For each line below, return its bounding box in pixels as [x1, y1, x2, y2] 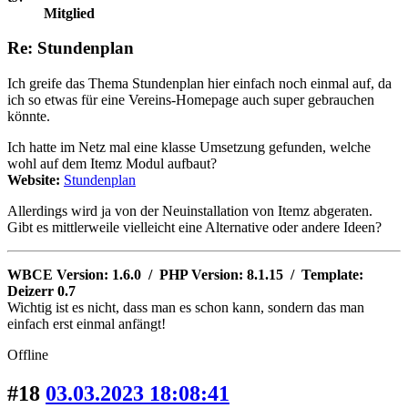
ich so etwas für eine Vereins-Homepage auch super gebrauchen [7, 92, 374, 108]
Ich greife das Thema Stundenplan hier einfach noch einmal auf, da [7, 76, 392, 92]
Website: [7, 172, 60, 189]
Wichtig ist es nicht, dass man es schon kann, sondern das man [7, 300, 364, 316]
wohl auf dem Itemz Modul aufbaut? [7, 156, 217, 172]
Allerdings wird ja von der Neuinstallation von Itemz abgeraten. [7, 203, 372, 219]
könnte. [7, 108, 50, 125]
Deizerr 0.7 [7, 283, 76, 300]
